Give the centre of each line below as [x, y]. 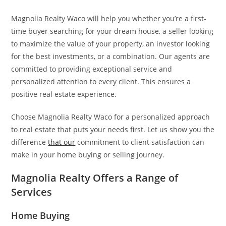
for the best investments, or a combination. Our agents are [111, 56]
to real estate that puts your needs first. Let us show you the [113, 129]
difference [30, 142]
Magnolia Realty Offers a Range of [95, 178]
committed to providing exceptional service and [92, 69]
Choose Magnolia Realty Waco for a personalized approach [111, 117]
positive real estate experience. [64, 94]
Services [32, 192]
